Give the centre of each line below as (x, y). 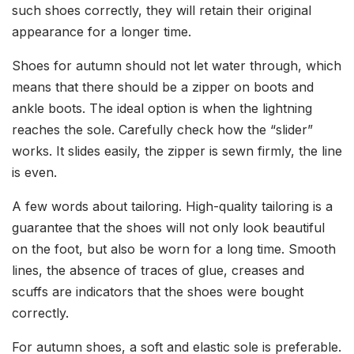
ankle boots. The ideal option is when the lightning (162, 108)
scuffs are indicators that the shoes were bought (158, 292)
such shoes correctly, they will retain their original (162, 10)
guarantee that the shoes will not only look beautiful (168, 228)
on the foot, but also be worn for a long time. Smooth (174, 249)
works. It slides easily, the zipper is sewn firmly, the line (177, 151)
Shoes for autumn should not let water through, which (177, 66)
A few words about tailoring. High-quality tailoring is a (172, 206)
